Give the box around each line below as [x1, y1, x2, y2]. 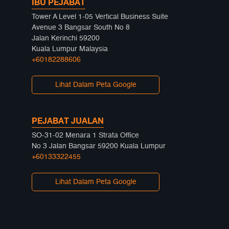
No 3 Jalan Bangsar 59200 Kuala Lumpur [32, 143, 166, 150]
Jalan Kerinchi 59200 [32, 35, 100, 42]
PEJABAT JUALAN [32, 116, 104, 126]
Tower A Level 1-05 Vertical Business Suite [32, 13, 168, 21]
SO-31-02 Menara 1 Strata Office [32, 132, 139, 140]
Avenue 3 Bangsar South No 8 [32, 24, 130, 32]
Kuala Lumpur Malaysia [32, 45, 108, 53]
